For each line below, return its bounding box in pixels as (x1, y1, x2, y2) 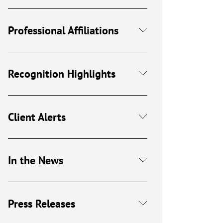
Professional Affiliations (8, 23, 118, 37)
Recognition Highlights (8, 67, 115, 81)
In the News (8, 153, 63, 167)
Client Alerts (8, 110, 66, 124)
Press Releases (8, 197, 75, 211)
